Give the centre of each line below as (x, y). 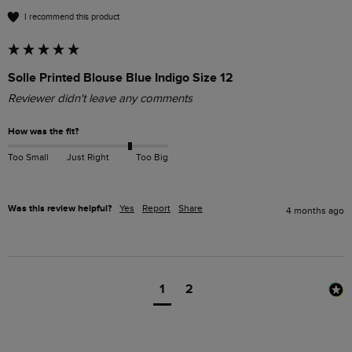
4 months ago (315, 211)
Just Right (88, 157)
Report (156, 209)
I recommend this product (72, 16)
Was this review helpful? (60, 209)
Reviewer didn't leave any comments (100, 99)
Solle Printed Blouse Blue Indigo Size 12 (121, 78)
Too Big (152, 157)
